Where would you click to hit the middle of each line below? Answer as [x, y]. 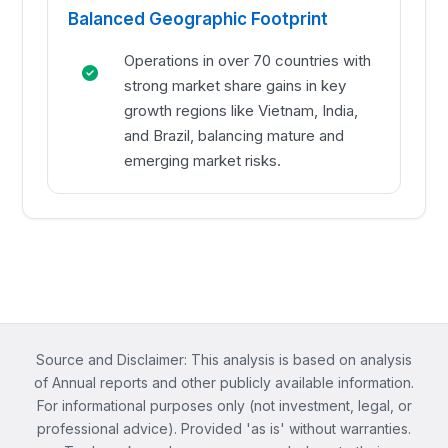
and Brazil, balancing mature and [234, 136]
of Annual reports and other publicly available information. [224, 383]
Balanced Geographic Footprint [198, 19]
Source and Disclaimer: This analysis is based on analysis [224, 360]
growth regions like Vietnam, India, [241, 111]
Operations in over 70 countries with [248, 61]
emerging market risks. [203, 161]
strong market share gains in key [235, 86]
